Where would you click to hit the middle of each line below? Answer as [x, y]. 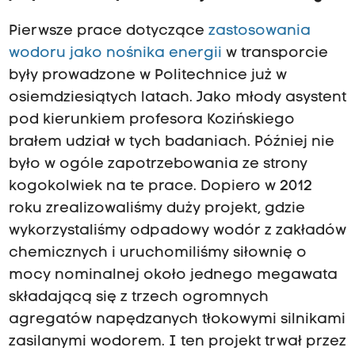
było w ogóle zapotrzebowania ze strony [158, 164]
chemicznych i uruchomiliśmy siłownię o [157, 253]
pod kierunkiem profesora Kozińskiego [151, 120]
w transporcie [275, 53]
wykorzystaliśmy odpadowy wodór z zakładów [177, 231]
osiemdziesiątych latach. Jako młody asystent [177, 97]
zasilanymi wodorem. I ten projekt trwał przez [177, 342]
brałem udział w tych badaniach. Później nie [171, 142]
